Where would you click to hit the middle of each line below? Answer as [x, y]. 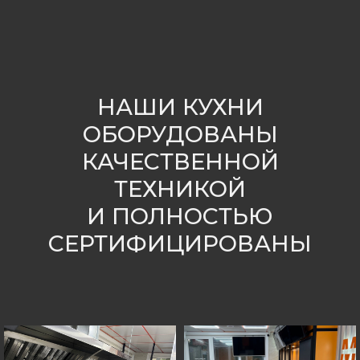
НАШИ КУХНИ [180, 107]
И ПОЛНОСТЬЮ [180, 216]
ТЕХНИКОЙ [180, 189]
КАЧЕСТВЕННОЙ [180, 162]
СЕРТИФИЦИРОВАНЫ [180, 243]
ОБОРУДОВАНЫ [180, 134]
